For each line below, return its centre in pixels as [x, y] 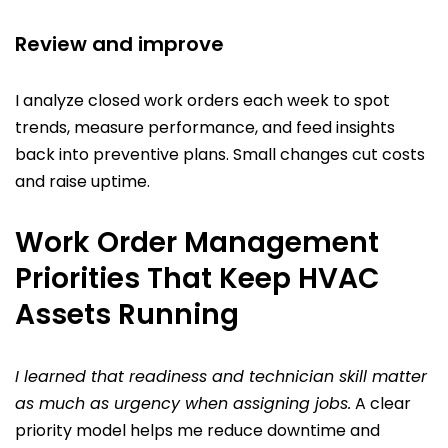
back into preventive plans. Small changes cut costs [220, 154]
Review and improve [119, 43]
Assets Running [127, 314]
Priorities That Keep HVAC [197, 278]
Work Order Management [197, 242]
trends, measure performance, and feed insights [205, 127]
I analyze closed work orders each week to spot [202, 100]
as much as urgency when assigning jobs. [183, 403]
